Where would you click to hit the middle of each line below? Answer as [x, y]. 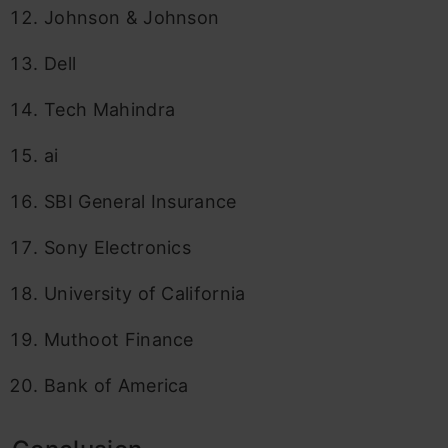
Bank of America [116, 385]
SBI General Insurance [140, 201]
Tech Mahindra [110, 109]
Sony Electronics [118, 247]
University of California [145, 293]
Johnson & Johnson [132, 17]
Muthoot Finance [119, 339]
